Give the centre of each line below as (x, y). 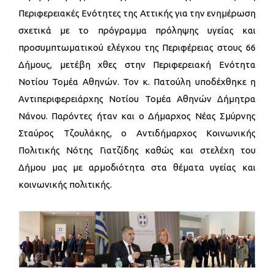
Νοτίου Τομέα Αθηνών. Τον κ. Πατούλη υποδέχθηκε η (137, 82)
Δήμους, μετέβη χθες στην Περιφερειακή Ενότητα (137, 65)
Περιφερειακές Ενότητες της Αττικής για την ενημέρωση (137, 13)
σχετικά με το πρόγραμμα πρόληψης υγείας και (137, 30)
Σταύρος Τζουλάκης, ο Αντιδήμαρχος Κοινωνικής (137, 133)
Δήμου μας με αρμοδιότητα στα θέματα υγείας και (137, 167)
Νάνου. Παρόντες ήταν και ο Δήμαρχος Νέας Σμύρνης (137, 116)
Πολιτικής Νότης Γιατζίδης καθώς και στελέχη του (137, 150)
